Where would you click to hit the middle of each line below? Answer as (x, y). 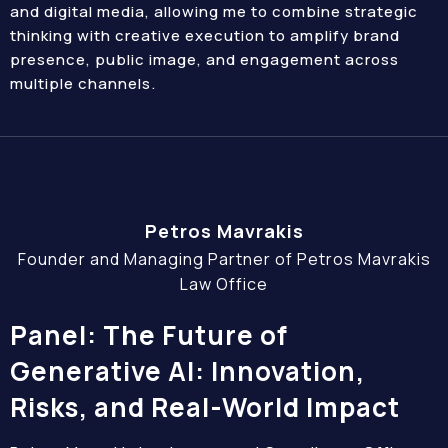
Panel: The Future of (149, 335)
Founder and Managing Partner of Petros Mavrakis (224, 259)
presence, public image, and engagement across (204, 59)
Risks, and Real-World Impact (205, 407)
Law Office (224, 284)
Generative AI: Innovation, (187, 371)
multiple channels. (83, 83)
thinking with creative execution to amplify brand (205, 35)
